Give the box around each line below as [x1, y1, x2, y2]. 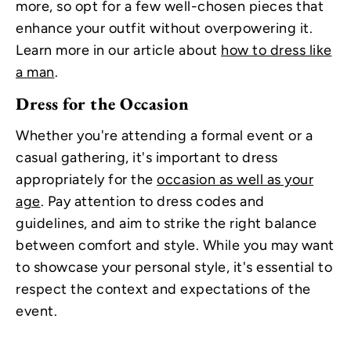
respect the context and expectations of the [16, 280, 311, 299]
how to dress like [221, 42, 332, 60]
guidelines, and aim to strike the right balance [16, 215, 317, 233]
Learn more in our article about [16, 42, 221, 60]
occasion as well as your [157, 171, 313, 189]
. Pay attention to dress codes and [40, 193, 265, 211]
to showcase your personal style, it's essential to [16, 259, 332, 277]
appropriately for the [16, 171, 157, 189]
